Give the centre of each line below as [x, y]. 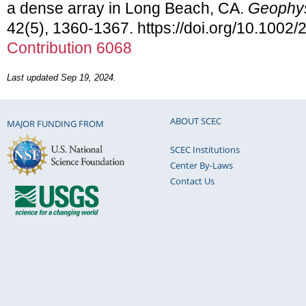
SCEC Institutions [205, 149]
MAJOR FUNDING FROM [55, 124]
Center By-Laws [201, 165]
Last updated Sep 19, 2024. [61, 78]
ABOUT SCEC [196, 121]
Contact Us [192, 181]
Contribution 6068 [69, 47]
